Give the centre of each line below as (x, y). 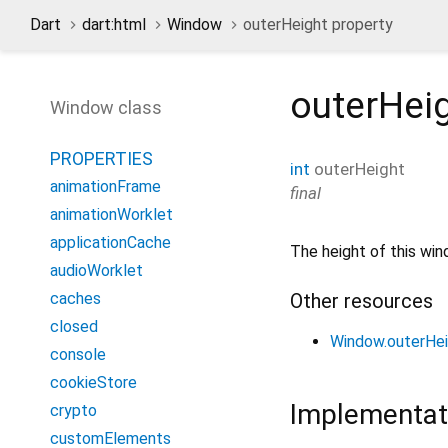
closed (74, 326)
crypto (73, 410)
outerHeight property (318, 24)
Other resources (361, 300)
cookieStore (93, 382)
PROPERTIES (101, 158)
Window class (106, 107)
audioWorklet (96, 270)
